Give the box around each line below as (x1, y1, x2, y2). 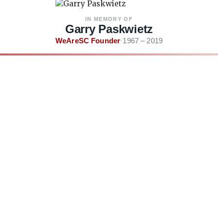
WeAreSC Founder (55, 36, 121, 45)
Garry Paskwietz (65, 22, 153, 36)
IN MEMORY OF (85, 16, 133, 22)
